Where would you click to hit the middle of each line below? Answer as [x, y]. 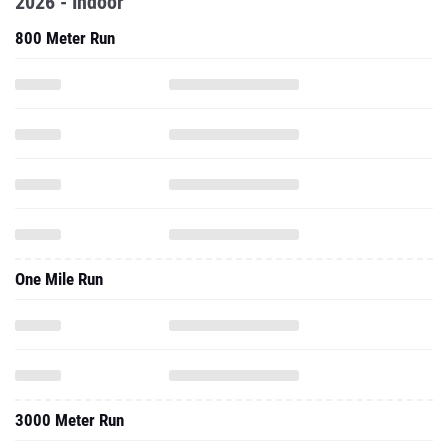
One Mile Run [59, 279]
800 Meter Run [65, 38]
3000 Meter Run [69, 420]
